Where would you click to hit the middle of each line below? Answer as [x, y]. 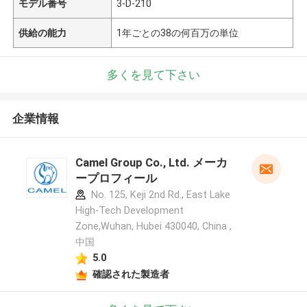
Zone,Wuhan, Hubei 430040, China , [153, 226]
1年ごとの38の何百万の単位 [178, 33]
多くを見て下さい [153, 74]
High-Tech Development [129, 211]
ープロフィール [116, 179]
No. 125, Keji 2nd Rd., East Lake [159, 195]
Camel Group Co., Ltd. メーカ [151, 163]
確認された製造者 [131, 274]
